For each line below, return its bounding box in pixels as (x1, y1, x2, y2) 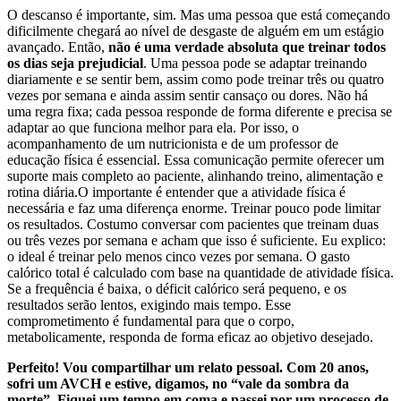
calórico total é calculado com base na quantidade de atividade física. (7, 265, 394, 281)
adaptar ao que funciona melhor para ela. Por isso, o (7, 120, 299, 136)
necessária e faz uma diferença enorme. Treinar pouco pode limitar (7, 200, 380, 217)
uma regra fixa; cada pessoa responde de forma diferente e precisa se (7, 104, 392, 120)
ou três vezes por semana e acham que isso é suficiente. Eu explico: (7, 233, 386, 249)
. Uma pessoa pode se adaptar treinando (143, 55, 367, 72)
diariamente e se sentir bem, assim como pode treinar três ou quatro (7, 72, 384, 88)
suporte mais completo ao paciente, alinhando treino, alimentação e (7, 168, 383, 184)
